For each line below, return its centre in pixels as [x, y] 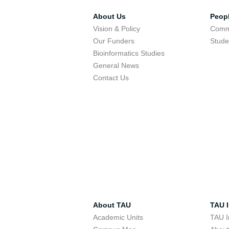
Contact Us [111, 78]
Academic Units [118, 217]
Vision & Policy [117, 29]
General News [116, 65]
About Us [109, 16]
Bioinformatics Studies [129, 53]
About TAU [112, 205]
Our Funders [114, 41]
